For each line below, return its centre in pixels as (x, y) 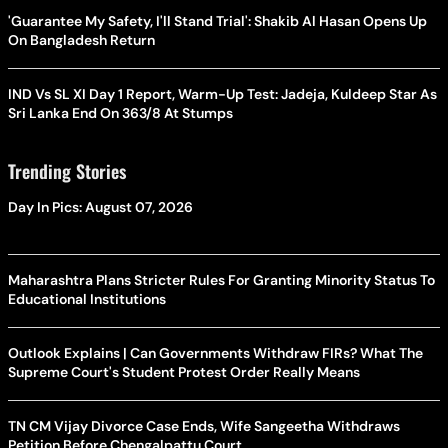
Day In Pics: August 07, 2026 (100, 182)
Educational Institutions (87, 274)
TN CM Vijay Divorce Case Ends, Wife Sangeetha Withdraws (204, 401)
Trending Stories (67, 146)
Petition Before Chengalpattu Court (125, 420)
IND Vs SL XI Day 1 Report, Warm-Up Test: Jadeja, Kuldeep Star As (222, 69)
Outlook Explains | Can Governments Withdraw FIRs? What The (215, 328)
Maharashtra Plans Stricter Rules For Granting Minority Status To (221, 255)
